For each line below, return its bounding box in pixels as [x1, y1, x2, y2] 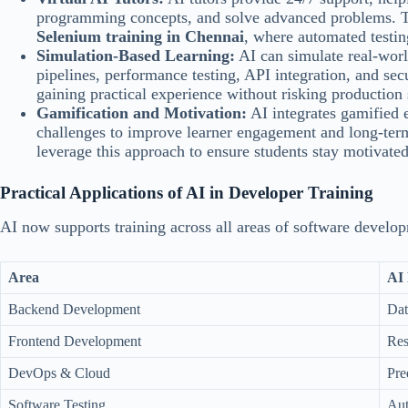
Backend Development [8, 301, 140, 317]
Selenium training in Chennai [36, 27, 244, 46]
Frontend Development [8, 332, 141, 349]
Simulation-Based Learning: [36, 46, 235, 66]
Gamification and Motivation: [36, 104, 247, 123]
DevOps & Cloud [8, 364, 110, 381]
